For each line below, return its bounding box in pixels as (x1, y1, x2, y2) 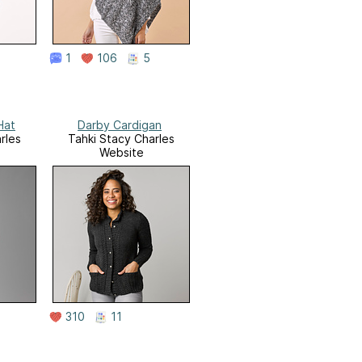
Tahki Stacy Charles (68, 132, 175, 146)
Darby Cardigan (78, 118, 162, 133)
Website (99, 145, 144, 160)
